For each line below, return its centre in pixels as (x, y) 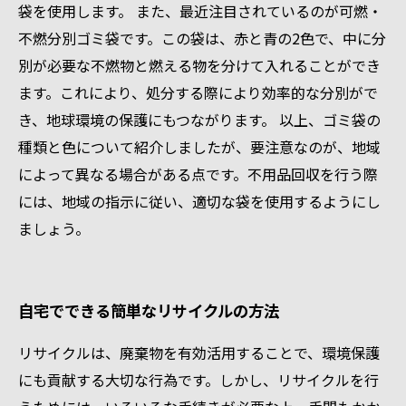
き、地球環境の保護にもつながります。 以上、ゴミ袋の (199, 120)
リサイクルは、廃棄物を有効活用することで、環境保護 (199, 353)
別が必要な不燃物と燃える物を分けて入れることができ (199, 65)
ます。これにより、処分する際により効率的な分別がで (198, 92)
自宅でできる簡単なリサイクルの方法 (149, 310)
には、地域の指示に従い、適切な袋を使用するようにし (199, 201)
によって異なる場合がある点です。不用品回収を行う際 (198, 174)
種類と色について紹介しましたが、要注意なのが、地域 (199, 147)
